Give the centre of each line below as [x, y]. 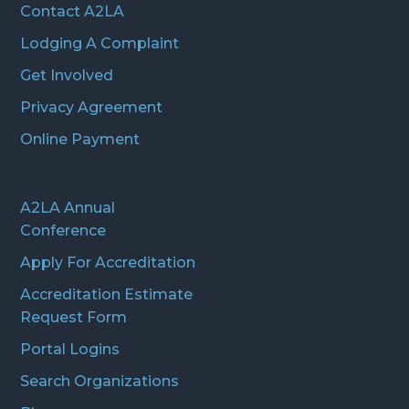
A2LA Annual [68, 208]
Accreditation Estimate [107, 295]
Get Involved [67, 76]
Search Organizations [100, 382]
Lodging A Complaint [100, 44]
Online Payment [80, 140]
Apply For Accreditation [108, 263]
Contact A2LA [73, 12]
